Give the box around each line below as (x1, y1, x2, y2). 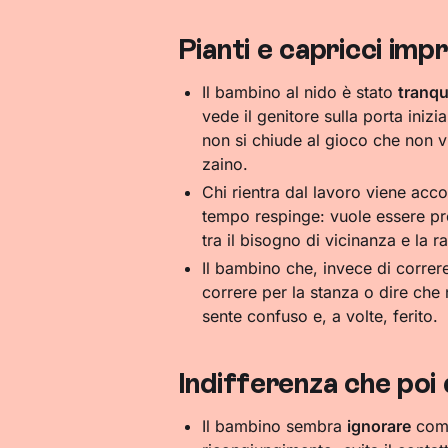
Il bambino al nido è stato (201, 82, 398, 103)
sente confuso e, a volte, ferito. (201, 306, 438, 327)
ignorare (346, 416, 411, 437)
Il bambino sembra (201, 416, 347, 437)
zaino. (201, 154, 248, 175)
